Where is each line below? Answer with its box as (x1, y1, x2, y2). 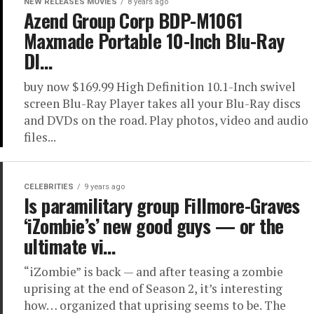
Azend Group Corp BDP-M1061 (24, 6, 243, 34)
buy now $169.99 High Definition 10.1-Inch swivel (24, 78, 296, 95)
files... (24, 129, 56, 145)
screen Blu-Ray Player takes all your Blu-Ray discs (24, 95, 301, 111)
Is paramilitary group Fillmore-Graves (24, 191, 300, 219)
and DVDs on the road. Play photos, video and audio (24, 112, 308, 128)
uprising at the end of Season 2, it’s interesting (24, 280, 282, 296)
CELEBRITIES (24, 182, 74, 191)
